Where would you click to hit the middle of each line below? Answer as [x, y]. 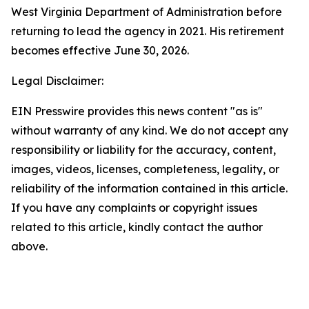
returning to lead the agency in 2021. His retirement [148, 31]
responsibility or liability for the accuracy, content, [143, 150]
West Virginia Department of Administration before [147, 12]
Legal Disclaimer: [57, 81]
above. [29, 246]
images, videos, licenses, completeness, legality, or [145, 169]
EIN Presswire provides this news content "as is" [137, 111]
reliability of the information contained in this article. [149, 188]
